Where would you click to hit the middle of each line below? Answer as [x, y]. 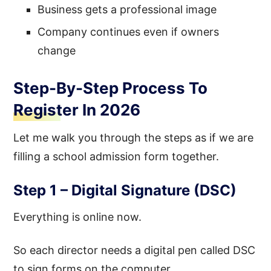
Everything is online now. [78, 217]
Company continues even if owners [129, 31]
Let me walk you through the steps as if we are [134, 137]
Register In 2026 [77, 109]
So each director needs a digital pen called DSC [135, 250]
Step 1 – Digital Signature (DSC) [125, 190]
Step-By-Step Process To [111, 88]
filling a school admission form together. [116, 156]
